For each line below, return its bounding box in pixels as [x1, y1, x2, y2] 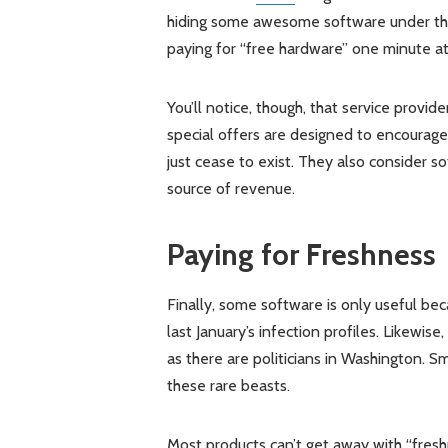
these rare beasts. [166, 376, 290, 396]
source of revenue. [166, 178, 295, 198]
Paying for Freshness [166, 235, 436, 272]
